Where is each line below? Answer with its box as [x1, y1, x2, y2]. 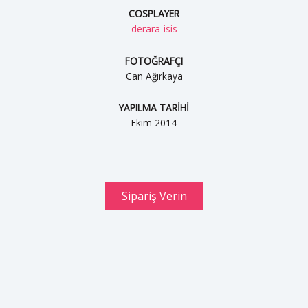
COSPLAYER [129, 7, 179, 21]
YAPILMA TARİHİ [119, 101, 189, 115]
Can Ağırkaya [125, 69, 183, 82]
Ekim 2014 [131, 116, 177, 130]
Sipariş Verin [121, 188, 187, 204]
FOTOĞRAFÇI [125, 54, 183, 67]
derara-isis [131, 22, 177, 36]
